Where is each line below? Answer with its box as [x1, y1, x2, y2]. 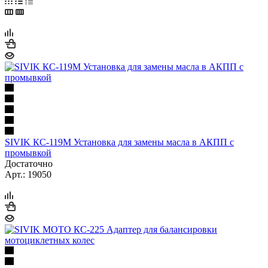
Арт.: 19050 [5, 169, 51, 179]
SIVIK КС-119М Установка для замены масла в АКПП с [5, 136, 234, 147]
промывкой [5, 147, 51, 158]
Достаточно [5, 158, 53, 169]
